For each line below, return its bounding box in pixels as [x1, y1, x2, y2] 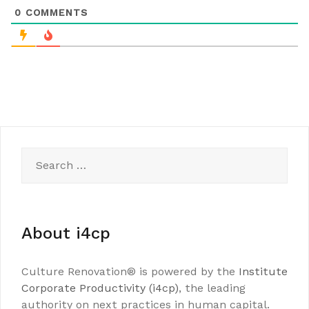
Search [21, 148, 58, 162]
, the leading [179, 281, 246, 295]
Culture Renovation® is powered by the [21, 265, 239, 279]
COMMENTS [21, 7, 88, 19]
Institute [239, 265, 288, 279]
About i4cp [21, 223, 110, 243]
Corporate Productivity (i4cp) [21, 281, 179, 295]
